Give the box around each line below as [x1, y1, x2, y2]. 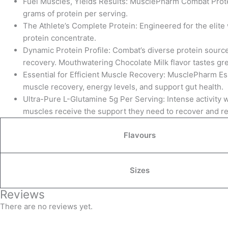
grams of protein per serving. [23, 9, 128, 19]
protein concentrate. [23, 33, 96, 43]
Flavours [124, 130, 156, 140]
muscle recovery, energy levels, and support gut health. [23, 82, 223, 92]
